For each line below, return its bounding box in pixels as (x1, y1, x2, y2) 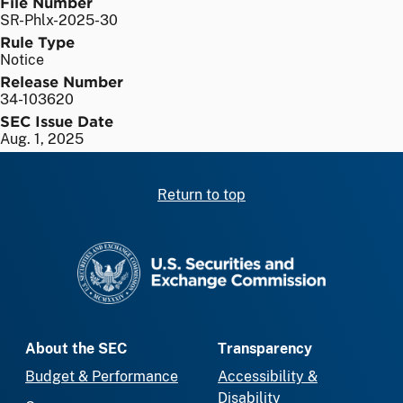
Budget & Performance (25, 368, 178, 386)
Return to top (157, 185, 246, 203)
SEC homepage (201, 242, 304, 260)
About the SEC (25, 340, 127, 358)
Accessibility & (218, 368, 318, 386)
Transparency (218, 340, 312, 358)
